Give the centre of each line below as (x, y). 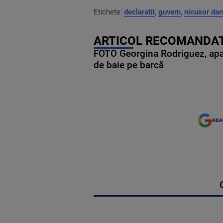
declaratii (139, 12)
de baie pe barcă (129, 65)
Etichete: (109, 12)
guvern (169, 12)
